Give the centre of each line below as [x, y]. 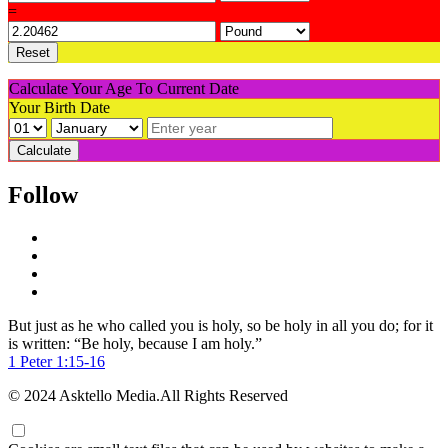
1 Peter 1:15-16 [56, 361]
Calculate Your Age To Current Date [124, 89]
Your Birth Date [59, 108]
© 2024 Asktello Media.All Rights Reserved [148, 395]
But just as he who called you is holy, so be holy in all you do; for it [220, 325]
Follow [43, 194]
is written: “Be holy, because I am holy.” [135, 343]
